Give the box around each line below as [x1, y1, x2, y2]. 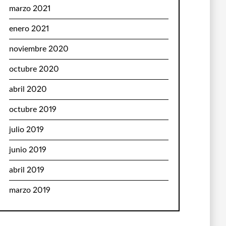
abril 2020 [9, 85, 47, 93]
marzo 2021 [9, 5, 50, 13]
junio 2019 [9, 146, 46, 154]
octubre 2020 [9, 65, 59, 73]
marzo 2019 [9, 186, 50, 194]
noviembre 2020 [9, 45, 69, 53]
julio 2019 [9, 126, 44, 134]
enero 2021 [9, 25, 49, 33]
